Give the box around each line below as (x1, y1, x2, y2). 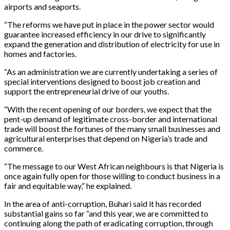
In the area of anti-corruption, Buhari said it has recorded (4, 198, 201, 208)
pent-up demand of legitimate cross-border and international (4, 113, 217, 124)
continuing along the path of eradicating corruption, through (4, 218, 213, 228)
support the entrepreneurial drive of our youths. (4, 86, 169, 96)
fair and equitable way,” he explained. (4, 180, 131, 190)
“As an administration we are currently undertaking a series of (4, 66, 218, 76)
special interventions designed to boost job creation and (4, 76, 200, 86)
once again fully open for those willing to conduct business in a (4, 170, 220, 181)
